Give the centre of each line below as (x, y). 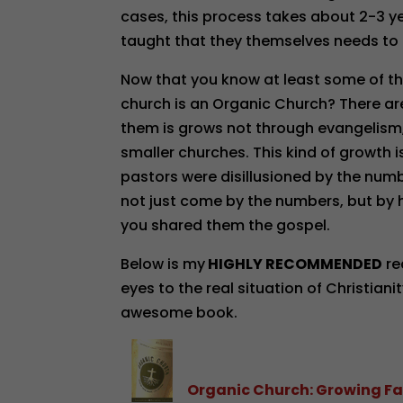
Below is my (163, 264)
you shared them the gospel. (226, 225)
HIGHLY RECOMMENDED (294, 264)
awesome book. (179, 313)
